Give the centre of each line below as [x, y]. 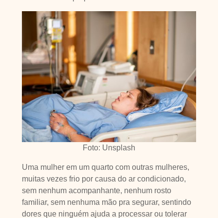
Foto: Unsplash [109, 148]
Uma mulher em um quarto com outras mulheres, [105, 167]
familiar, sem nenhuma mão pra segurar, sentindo [106, 202]
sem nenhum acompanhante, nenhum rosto [96, 191]
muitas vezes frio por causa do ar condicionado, [104, 179]
